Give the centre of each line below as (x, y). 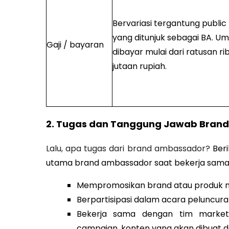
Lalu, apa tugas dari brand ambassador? (129, 149)
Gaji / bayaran (75, 45)
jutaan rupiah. (139, 66)
